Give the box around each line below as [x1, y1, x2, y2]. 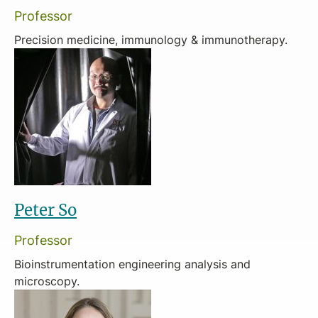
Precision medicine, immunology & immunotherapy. [14, 32, 287, 48]
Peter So [14, 199, 77, 220]
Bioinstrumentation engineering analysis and [14, 256, 251, 272]
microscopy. [14, 273, 79, 289]
